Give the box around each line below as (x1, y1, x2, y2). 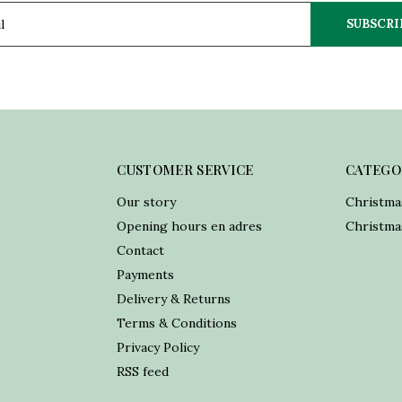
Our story (116, 194, 176, 210)
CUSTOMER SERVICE (116, 161, 254, 179)
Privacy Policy (116, 339, 199, 355)
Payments (116, 267, 174, 283)
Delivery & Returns (116, 291, 231, 307)
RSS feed (116, 363, 169, 380)
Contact (116, 242, 164, 258)
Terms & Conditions (116, 315, 237, 331)
